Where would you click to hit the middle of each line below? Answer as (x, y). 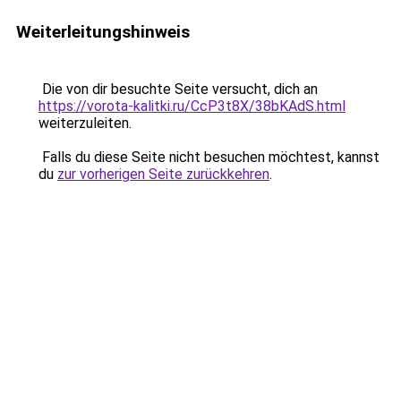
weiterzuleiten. (85, 123)
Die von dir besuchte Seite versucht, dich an (178, 89)
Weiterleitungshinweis (103, 32)
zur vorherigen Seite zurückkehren (163, 174)
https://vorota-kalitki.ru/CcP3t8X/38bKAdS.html (192, 106)
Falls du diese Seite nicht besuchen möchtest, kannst (209, 157)
